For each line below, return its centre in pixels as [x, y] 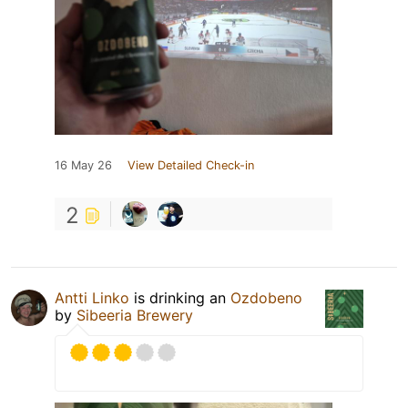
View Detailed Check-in [191, 166]
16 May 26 [83, 166]
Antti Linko [92, 298]
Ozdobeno [266, 298]
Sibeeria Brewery [135, 316]
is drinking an [180, 298]
